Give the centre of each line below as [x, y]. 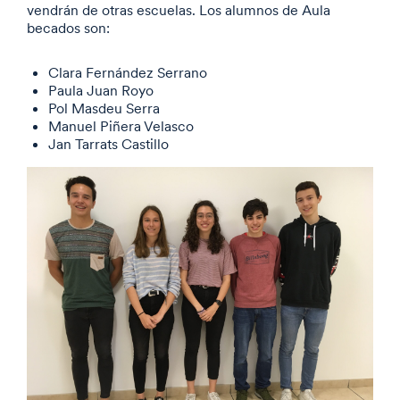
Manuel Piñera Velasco [121, 126]
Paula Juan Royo [101, 90]
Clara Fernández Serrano [128, 72]
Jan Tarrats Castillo [108, 144]
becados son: [68, 28]
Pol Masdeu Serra [104, 108]
